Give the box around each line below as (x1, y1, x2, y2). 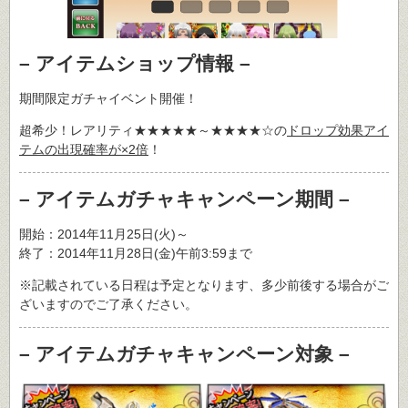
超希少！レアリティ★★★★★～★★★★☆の (19, 122, 287, 138)
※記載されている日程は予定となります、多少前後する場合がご (19, 277, 389, 292)
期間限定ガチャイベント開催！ (19, 90, 198, 106)
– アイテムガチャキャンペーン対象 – (19, 343, 350, 365)
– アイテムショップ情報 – (19, 53, 250, 75)
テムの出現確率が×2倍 (19, 141, 148, 157)
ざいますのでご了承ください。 (19, 296, 198, 311)
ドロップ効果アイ (287, 122, 389, 138)
